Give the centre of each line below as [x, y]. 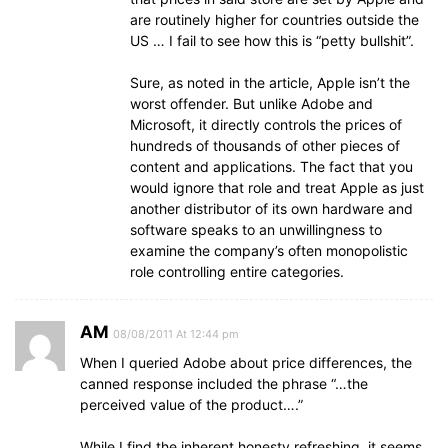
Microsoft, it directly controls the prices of [266, 124]
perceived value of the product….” [191, 404]
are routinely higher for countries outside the [274, 19]
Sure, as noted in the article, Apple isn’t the [270, 82]
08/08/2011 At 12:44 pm [176, 334]
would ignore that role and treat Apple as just [277, 187]
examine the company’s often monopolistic [269, 250]
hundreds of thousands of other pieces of [265, 145]
